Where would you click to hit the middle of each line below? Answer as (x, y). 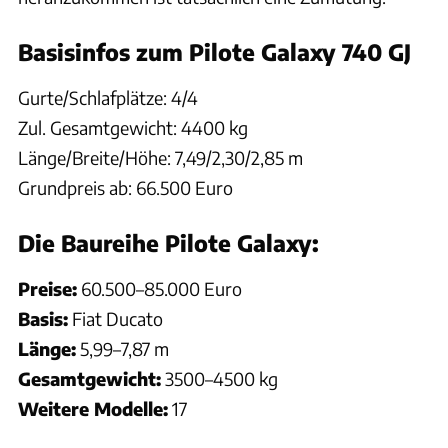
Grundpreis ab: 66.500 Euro (125, 188)
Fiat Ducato (115, 319)
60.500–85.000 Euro (159, 289)
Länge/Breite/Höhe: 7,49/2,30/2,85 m (160, 158)
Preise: (47, 289)
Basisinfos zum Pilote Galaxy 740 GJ (214, 52)
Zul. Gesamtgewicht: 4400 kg (133, 128)
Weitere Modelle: (93, 409)
